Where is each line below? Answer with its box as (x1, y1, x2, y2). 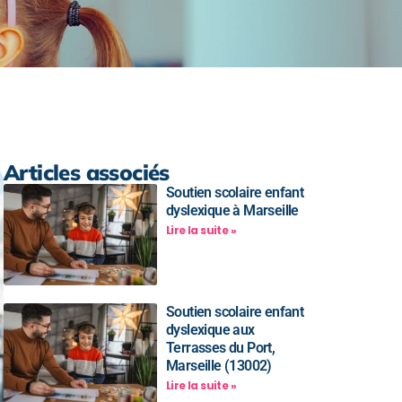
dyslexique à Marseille (166, 202, 299, 219)
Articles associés (4, 159, 170, 186)
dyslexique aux (166, 320, 255, 338)
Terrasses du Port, (166, 338, 275, 356)
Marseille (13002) (166, 356, 272, 374)
